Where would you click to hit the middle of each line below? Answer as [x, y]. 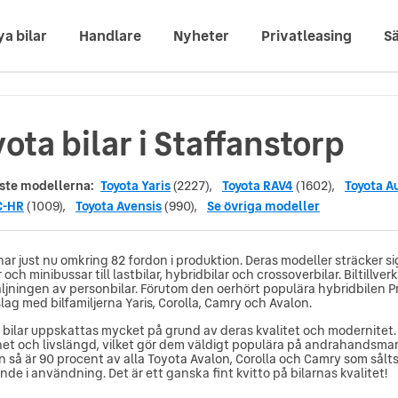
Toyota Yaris [135, 186]
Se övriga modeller [263, 206]
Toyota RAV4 [258, 186]
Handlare [110, 36]
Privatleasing [306, 36]
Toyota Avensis [119, 206]
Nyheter [201, 36]
